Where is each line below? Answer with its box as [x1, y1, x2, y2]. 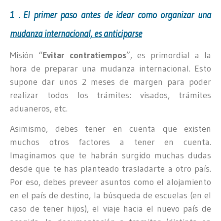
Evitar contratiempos [42, 49, 126, 61]
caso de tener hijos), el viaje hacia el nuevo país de [10, 203, 211, 215]
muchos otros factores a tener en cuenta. [10, 137, 211, 148]
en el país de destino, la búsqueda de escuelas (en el [10, 190, 211, 201]
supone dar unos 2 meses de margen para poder [10, 76, 211, 87]
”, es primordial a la [126, 49, 211, 61]
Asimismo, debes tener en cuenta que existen [10, 123, 211, 135]
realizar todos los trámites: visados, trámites [10, 89, 211, 101]
